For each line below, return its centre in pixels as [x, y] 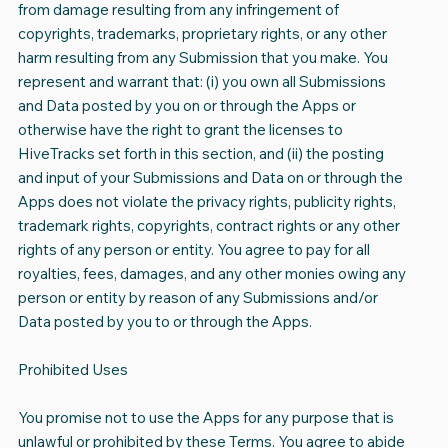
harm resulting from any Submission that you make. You [202, 58]
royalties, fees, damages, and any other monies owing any [211, 274]
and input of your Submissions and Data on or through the [210, 178]
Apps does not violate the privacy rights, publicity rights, [206, 202]
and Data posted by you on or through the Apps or [186, 106]
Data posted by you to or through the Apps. [164, 322]
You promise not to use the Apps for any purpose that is [205, 418]
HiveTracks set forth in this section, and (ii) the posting [200, 154]
